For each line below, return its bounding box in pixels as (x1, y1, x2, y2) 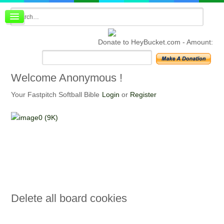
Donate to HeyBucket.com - (98, 38, 187, 46)
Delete (10, 192, 42, 204)
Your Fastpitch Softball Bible (10, 90, 99, 98)
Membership (34, 38, 75, 47)
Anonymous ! (56, 71, 122, 84)
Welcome (10, 71, 56, 84)
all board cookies (42, 192, 127, 204)
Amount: (186, 38, 213, 46)
